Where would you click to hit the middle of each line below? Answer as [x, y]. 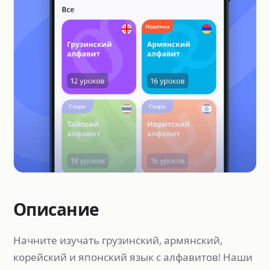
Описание [56, 209]
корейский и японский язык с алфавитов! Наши [133, 257]
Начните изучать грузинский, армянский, [118, 240]
